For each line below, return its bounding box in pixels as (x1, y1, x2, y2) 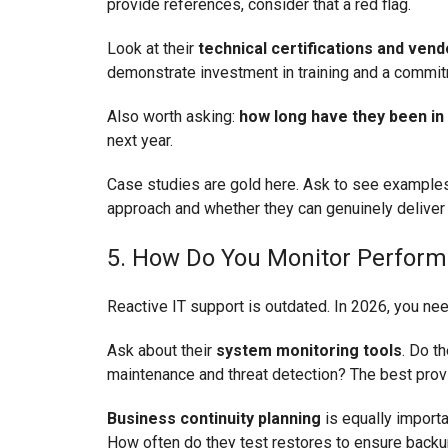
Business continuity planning (107, 409, 321, 429)
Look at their (107, 39, 198, 59)
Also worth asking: (107, 107, 239, 127)
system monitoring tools (216, 341, 402, 361)
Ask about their (107, 341, 216, 361)
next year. (107, 131, 173, 151)
